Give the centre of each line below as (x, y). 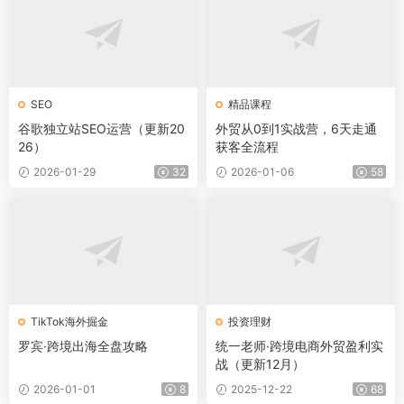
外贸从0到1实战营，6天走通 (296, 129)
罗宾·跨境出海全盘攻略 (83, 346)
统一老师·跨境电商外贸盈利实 (299, 346)
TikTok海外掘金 (69, 321)
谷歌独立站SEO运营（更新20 (101, 129)
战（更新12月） (260, 364)
